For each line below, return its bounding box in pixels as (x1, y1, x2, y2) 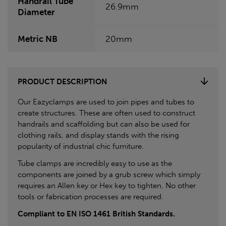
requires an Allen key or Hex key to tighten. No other (18, 181, 196, 190)
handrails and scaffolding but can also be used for (18, 119, 190, 129)
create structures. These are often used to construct (18, 108, 195, 118)
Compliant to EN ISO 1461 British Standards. (18, 209, 175, 218)
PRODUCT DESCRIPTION (18, 77, 107, 86)
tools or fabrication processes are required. (18, 192, 163, 201)
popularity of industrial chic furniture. (18, 141, 144, 151)
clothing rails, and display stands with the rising (18, 130, 179, 140)
